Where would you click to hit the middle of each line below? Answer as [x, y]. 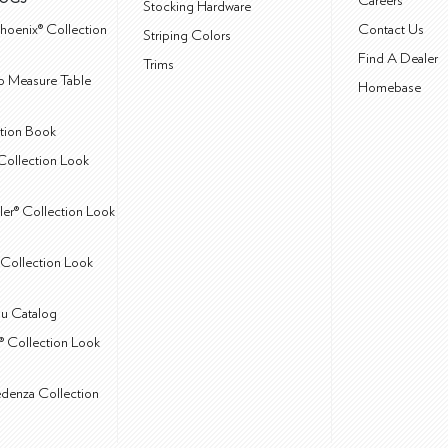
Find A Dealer [398, 59]
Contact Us [391, 30]
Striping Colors [187, 36]
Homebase [389, 88]
